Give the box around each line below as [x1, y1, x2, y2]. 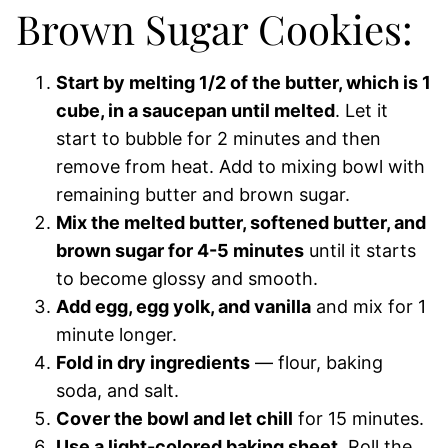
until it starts [304, 240, 416, 261]
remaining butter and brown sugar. [56, 184, 350, 205]
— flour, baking [250, 352, 383, 373]
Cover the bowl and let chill [56, 408, 293, 429]
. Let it [335, 100, 388, 121]
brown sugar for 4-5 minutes [56, 240, 304, 261]
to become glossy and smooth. [56, 268, 318, 289]
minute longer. [56, 324, 177, 345]
